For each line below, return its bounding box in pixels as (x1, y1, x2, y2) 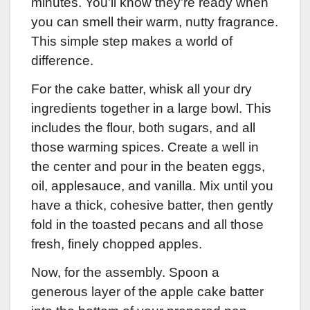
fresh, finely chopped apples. (31, 236, 202, 251)
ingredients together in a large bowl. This (31, 100, 271, 116)
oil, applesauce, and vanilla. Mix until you (31, 178, 273, 193)
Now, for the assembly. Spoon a (31, 264, 219, 280)
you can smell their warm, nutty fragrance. (31, 15, 278, 30)
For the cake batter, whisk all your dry (31, 81, 252, 96)
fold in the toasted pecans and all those (31, 217, 264, 232)
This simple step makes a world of (31, 34, 232, 49)
